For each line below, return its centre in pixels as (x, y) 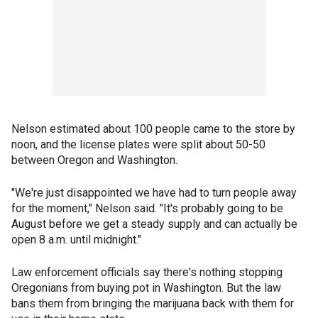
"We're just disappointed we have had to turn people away (154, 193)
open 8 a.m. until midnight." (76, 240)
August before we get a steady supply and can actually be (154, 224)
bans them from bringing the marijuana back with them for (153, 303)
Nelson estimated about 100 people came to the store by (153, 129)
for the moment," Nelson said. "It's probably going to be (147, 208)
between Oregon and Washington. (94, 160)
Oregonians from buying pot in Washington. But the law (146, 288)
